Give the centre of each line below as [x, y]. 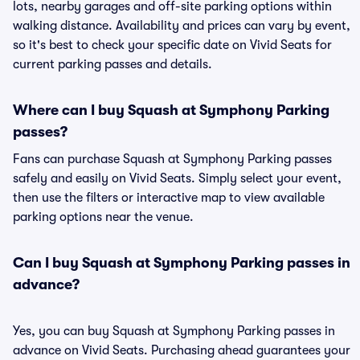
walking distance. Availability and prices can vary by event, [182, 26]
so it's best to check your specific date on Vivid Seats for [172, 45]
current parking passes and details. [112, 64]
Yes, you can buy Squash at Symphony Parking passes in [174, 331]
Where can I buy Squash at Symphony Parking [171, 110]
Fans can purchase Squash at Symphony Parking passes [172, 159]
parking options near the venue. [103, 217]
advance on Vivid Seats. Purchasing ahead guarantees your [182, 350]
